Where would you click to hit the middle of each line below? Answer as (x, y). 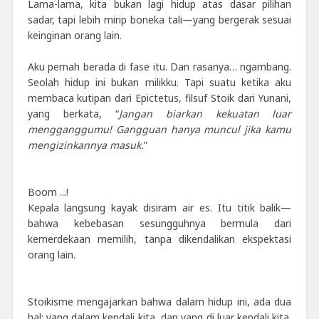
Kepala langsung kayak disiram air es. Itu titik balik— (159, 207)
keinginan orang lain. (74, 35)
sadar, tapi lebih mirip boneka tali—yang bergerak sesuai (159, 19)
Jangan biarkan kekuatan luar (205, 113)
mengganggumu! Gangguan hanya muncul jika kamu (159, 129)
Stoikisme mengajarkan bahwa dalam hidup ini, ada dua (159, 301)
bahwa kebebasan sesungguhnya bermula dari (159, 223)
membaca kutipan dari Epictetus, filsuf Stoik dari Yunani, (159, 98)
